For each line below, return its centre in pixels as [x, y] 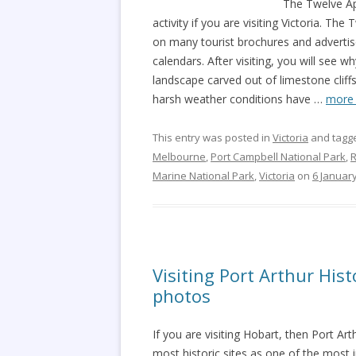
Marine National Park [203, 176]
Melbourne [179, 157]
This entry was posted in [213, 137]
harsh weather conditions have [232, 99]
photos [182, 296]
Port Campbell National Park [278, 157]
